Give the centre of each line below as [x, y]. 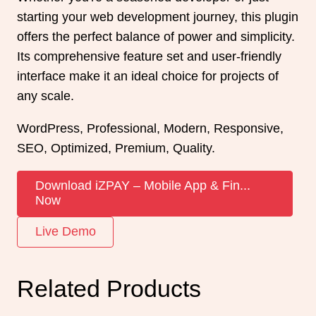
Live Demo [65, 232]
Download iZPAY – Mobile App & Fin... [142, 186]
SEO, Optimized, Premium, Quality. [116, 148]
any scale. [45, 96]
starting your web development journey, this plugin [158, 17]
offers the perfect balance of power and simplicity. [156, 37]
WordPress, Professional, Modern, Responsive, [150, 128]
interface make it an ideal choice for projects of [148, 77]
